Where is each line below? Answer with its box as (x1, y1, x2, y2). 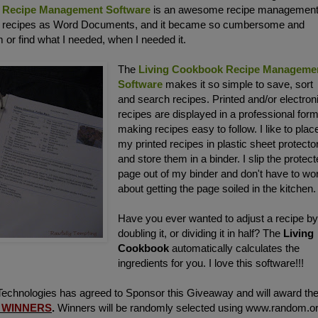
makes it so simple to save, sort (165, 78, 314, 91)
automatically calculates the (169, 242, 300, 255)
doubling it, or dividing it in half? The (118, 227, 284, 240)
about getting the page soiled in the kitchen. (118, 182, 317, 195)
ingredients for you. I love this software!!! (118, 257, 305, 270)
